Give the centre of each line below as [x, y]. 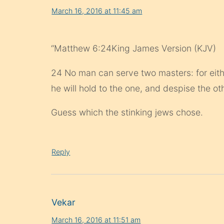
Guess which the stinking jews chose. [127, 112]
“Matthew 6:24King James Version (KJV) [134, 48]
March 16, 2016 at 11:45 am [97, 10]
